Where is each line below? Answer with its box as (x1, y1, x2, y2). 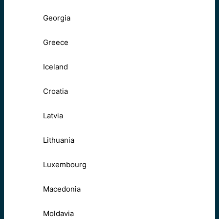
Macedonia (43, 184, 81, 194)
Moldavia (43, 208, 74, 218)
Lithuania (43, 135, 74, 145)
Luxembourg (43, 159, 87, 169)
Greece (43, 37, 68, 47)
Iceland (43, 62, 68, 71)
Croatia (43, 86, 68, 96)
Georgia (43, 13, 70, 22)
